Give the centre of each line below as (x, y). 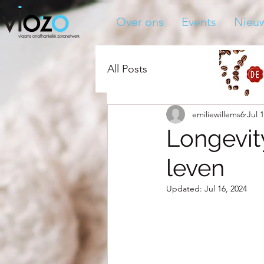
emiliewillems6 (218, 114)
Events (199, 22)
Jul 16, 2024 (226, 189)
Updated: (185, 189)
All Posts (127, 69)
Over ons (140, 22)
